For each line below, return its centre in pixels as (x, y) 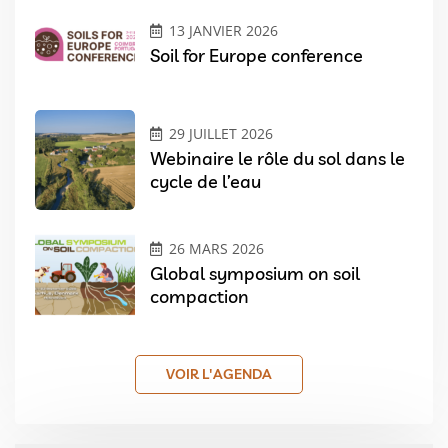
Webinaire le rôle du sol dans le (277, 159)
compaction (199, 297)
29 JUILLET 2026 (221, 134)
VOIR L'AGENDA (219, 373)
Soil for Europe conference (256, 55)
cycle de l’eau (205, 182)
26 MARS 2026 (216, 249)
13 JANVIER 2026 (223, 30)
